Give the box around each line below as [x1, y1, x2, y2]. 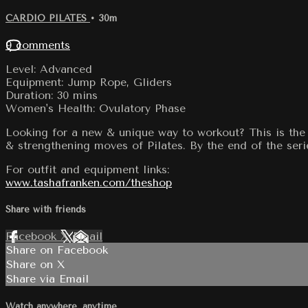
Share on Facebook [6, 243, 108, 257]
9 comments [5, 38, 70, 52]
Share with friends [5, 204, 86, 215]
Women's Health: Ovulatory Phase [5, 101, 186, 115]
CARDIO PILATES [5, 12, 90, 23]
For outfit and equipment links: [5, 162, 169, 176]
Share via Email [6, 272, 89, 286]
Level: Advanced [5, 62, 92, 76]
